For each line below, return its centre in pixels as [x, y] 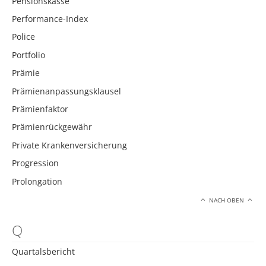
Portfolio [28, 55]
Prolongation [37, 181]
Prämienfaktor [40, 109]
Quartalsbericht [43, 251]
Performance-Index [50, 19]
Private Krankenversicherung [69, 145]
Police [23, 37]
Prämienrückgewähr [52, 127]
